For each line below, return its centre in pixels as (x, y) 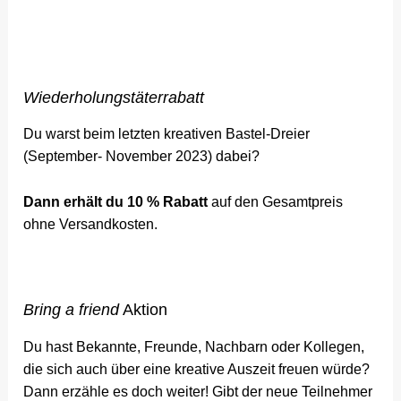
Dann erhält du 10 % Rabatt (116, 201)
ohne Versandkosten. (91, 224)
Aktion (144, 310)
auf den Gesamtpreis (276, 201)
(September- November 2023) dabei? (142, 156)
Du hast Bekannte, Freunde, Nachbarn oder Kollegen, (194, 346)
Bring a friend (72, 310)
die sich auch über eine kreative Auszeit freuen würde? (197, 369)
